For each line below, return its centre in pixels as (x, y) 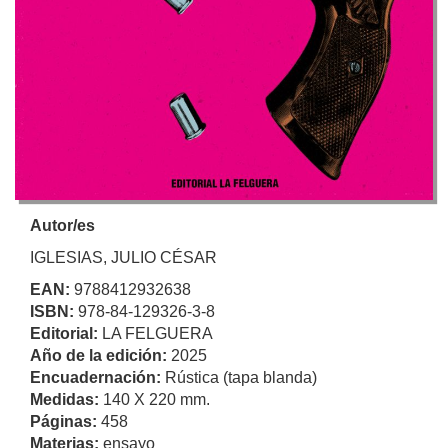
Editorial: (66, 333)
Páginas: (65, 421)
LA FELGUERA (157, 333)
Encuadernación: (97, 377)
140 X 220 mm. (156, 399)
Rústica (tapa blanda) (241, 377)
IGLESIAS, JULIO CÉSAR (123, 257)
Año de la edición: (100, 355)
